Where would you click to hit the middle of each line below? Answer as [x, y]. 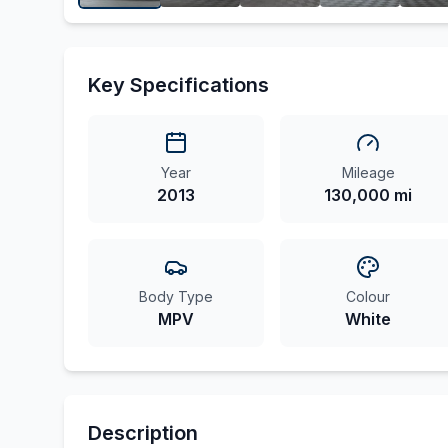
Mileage [368, 172]
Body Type [176, 296]
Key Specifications [178, 85]
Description [143, 433]
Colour [368, 296]
